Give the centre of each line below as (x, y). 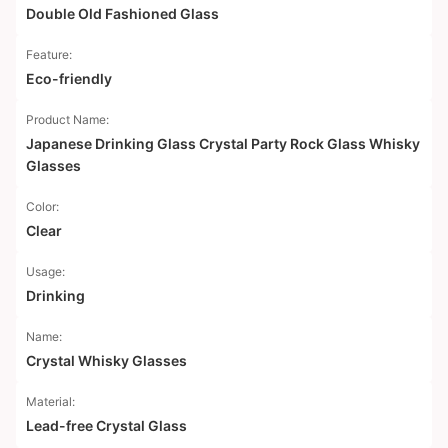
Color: (42, 206)
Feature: (49, 54)
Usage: (45, 271)
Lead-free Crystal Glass (106, 425)
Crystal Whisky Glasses (106, 360)
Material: (50, 401)
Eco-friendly (69, 78)
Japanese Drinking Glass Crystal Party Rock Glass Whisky (223, 143)
